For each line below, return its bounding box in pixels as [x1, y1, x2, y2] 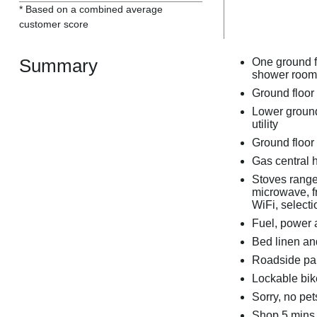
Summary [18, 56, 98, 76]
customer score [18, 18, 88, 30]
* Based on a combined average [18, 3, 163, 15]
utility [251, 118, 278, 131]
